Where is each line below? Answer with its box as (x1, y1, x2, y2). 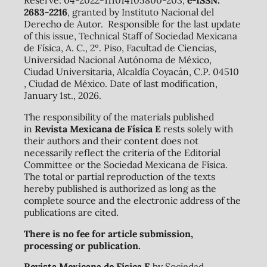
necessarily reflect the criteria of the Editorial (23, 146, 221, 159)
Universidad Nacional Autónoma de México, (23, 54, 212, 66)
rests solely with (160, 122, 233, 135)
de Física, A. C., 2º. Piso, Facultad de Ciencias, (23, 42, 216, 54)
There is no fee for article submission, (23, 227, 193, 240)
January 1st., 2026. (23, 89, 101, 102)
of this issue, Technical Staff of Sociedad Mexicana (23, 30, 237, 42)
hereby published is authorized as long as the (23, 182, 216, 194)
